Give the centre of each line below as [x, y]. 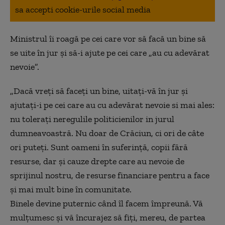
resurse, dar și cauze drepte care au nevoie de [97, 161]
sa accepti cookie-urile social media [83, 10]
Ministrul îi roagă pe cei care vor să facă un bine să [108, 39]
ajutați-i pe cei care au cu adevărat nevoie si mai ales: [112, 105]
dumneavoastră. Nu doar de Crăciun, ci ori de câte [107, 133]
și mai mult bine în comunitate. [71, 189]
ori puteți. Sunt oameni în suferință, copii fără [99, 147]
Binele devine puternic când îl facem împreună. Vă [106, 203]
